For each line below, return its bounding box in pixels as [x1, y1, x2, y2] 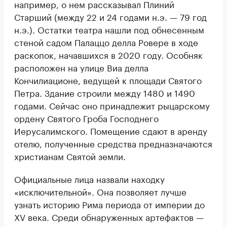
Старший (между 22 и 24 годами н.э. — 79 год [14, 10, 207, 23]
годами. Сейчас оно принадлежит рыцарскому [14, 98, 210, 112]
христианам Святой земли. [14, 149, 126, 163]
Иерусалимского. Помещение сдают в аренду [14, 124, 207, 137]
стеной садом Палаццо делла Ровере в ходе [14, 35, 198, 49]
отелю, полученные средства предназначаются [14, 136, 212, 150]
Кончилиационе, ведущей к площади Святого [14, 73, 202, 87]
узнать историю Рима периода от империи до [14, 197, 205, 211]
